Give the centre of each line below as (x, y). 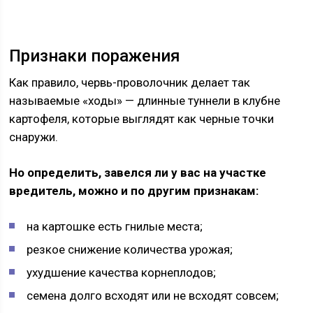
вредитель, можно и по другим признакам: (134, 191)
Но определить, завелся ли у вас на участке (138, 173)
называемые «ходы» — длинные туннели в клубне (145, 101)
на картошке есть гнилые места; (115, 226)
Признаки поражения (95, 56)
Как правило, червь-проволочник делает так (130, 82)
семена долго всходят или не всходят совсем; (153, 296)
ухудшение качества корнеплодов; (122, 272)
